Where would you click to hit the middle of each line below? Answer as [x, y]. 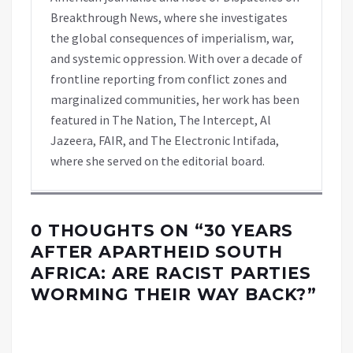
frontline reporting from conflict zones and [169, 79]
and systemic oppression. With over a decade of [176, 59]
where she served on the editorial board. [158, 161]
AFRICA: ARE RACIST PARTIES [171, 273]
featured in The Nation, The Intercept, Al [161, 120]
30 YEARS [249, 231]
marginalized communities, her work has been [175, 100]
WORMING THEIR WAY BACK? [169, 295]
